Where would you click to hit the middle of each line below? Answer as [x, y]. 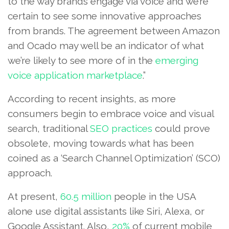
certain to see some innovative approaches [105, 16]
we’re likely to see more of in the [82, 60]
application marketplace [88, 75]
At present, [34, 196]
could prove [181, 128]
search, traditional [49, 128]
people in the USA [154, 196]
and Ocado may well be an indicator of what [106, 45]
